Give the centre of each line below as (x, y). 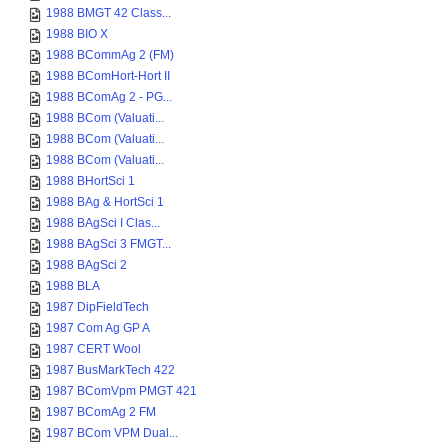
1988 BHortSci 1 (90, 181)
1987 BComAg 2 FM (101, 412)
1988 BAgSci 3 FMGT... (108, 244)
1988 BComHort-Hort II (108, 76)
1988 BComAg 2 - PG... (109, 97)
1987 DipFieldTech (97, 307)
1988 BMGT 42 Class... (108, 13)
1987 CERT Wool (93, 349)
